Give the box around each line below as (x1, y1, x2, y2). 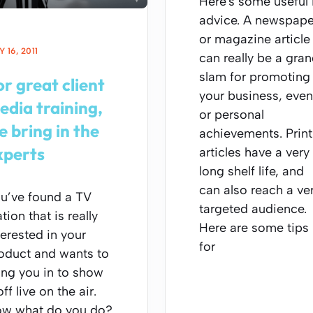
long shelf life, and (199, 163, 304, 179)
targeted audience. (199, 201, 307, 217)
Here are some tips (199, 220, 309, 235)
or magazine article (199, 31, 310, 47)
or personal (199, 107, 264, 122)
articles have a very (199, 145, 310, 160)
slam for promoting (199, 69, 310, 85)
